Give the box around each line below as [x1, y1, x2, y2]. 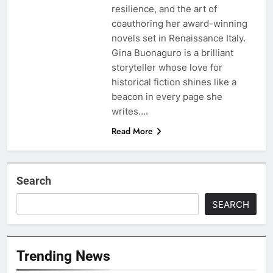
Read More [111, 124, 153, 137]
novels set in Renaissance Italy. [111, 32, 246, 44]
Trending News [16, 247, 110, 264]
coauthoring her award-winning [111, 17, 247, 29]
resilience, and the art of [111, 2, 217, 15]
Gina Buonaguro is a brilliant [111, 46, 233, 58]
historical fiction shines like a [111, 76, 236, 88]
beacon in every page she [111, 90, 222, 102]
